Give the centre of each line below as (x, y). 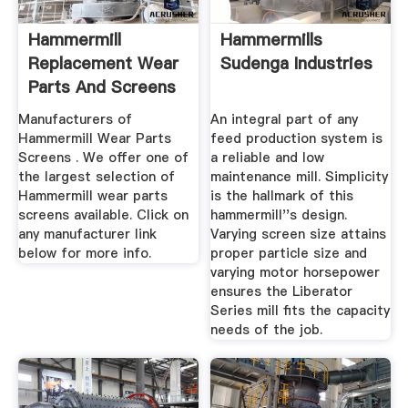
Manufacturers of (75, 119)
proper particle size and (289, 253)
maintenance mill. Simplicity (300, 176)
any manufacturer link (87, 234)
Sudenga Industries (297, 64)
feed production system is (297, 138)
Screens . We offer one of (103, 157)
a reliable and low (268, 157)
